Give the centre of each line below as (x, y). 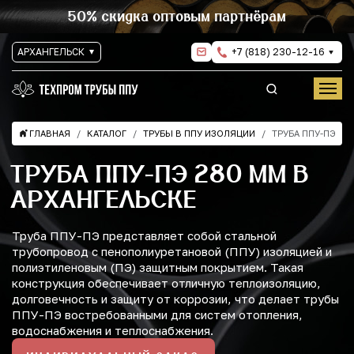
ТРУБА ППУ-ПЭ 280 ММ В (161, 174)
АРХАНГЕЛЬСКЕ (105, 199)
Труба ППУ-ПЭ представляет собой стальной (144, 236)
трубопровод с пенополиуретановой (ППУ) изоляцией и (172, 252)
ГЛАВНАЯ (50, 134)
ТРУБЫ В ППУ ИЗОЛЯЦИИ (199, 134)
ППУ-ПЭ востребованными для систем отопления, (157, 315)
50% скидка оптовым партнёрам (177, 16)
